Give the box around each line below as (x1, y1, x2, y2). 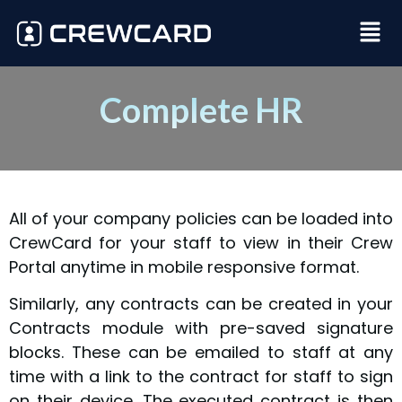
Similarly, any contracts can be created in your (9, 293, 393, 316)
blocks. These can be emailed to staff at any (9, 341, 393, 364)
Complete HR (99, 89, 303, 130)
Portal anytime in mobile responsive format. (9, 256, 359, 278)
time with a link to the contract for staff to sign (9, 365, 393, 389)
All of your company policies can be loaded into (9, 207, 393, 230)
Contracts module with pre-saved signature (9, 317, 393, 340)
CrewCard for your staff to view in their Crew (9, 232, 393, 254)
